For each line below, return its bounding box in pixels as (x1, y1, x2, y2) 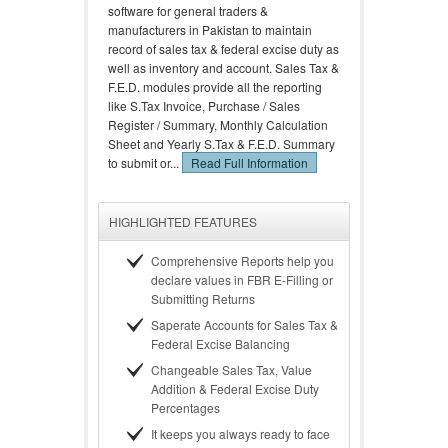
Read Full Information (191, 154, 308, 171)
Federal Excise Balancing (151, 335, 290, 352)
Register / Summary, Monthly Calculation (108, 116, 328, 133)
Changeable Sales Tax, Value (151, 361, 312, 378)
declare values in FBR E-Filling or (151, 271, 333, 288)
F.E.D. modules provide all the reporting (108, 78, 322, 95)
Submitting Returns (151, 290, 255, 307)
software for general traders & (108, 2, 268, 19)
